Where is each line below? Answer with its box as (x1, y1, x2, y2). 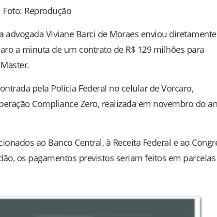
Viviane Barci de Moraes (46, 28, 139, 40)
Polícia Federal (51, 82, 107, 94)
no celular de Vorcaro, (107, 82, 193, 94)
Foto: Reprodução (3, 5, 71, 17)
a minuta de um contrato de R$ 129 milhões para (13, 44, 204, 56)
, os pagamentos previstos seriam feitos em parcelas (13, 152, 216, 164)
